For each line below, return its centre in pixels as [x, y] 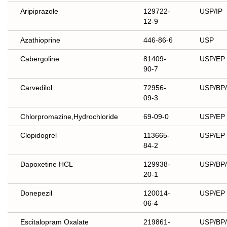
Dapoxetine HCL [47, 164]
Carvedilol [36, 88]
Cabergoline [40, 59]
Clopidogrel [39, 136]
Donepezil [36, 193]
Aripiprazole [39, 11]
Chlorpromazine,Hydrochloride [69, 117]
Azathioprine [40, 40]
